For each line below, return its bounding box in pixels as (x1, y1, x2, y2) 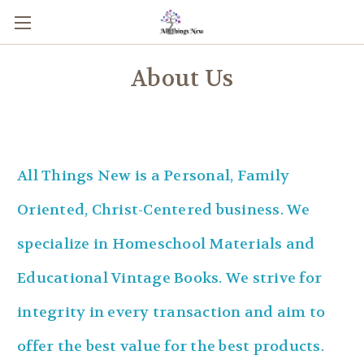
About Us (131, 64, 233, 93)
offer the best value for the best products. (17, 336, 327, 356)
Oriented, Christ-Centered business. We (17, 200, 310, 219)
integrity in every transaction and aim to (17, 302, 326, 322)
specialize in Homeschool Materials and (17, 234, 315, 253)
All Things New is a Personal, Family (17, 166, 289, 185)
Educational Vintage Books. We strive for (17, 268, 322, 288)
